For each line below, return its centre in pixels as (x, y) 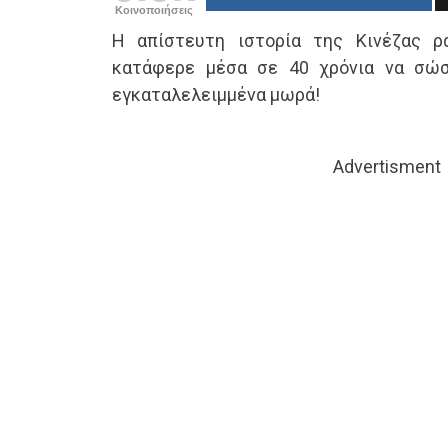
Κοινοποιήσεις (154, 10)
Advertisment (387, 167)
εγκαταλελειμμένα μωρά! (216, 95)
